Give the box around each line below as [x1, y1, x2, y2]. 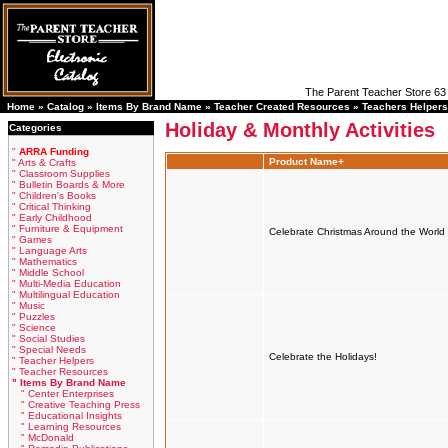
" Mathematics [12, 256, 77, 267]
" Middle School [12, 267, 84, 278]
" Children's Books [12, 190, 96, 201]
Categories [9, 122, 62, 133]
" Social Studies [12, 333, 85, 344]
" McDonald [21, 432, 74, 443]
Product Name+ [269, 156, 344, 167]
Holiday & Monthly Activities [165, 119, 435, 141]
